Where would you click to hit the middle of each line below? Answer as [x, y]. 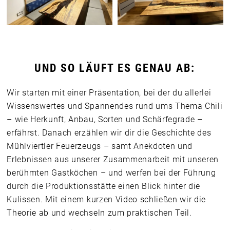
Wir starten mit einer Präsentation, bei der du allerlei [109, 93]
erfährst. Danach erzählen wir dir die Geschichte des [109, 133]
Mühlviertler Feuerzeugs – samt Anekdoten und [100, 146]
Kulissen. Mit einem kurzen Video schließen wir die [106, 200]
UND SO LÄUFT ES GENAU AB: [115, 68]
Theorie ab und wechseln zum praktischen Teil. [99, 213]
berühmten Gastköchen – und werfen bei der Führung [111, 173]
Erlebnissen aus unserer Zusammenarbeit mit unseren [113, 160]
